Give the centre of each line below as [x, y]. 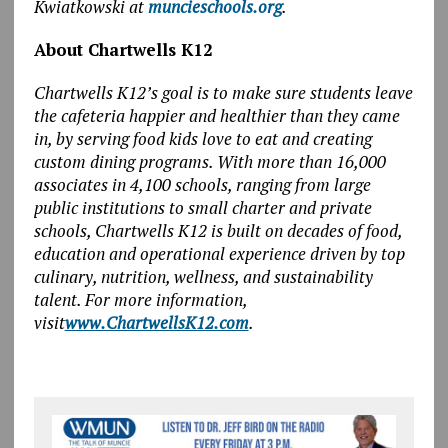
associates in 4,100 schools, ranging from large [202, 184]
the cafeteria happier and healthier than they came [216, 115]
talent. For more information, [140, 299]
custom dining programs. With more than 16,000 [209, 161]
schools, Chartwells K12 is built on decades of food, [217, 230]
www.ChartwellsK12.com [156, 322]
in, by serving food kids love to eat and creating [202, 138]
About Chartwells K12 [123, 49]
